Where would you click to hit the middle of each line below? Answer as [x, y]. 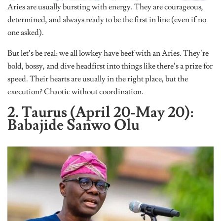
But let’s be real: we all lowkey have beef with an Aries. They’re [108, 53]
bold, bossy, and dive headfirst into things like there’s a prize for [110, 66]
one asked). [26, 32]
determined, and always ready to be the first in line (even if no [107, 19]
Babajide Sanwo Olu [74, 125]
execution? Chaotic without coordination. [75, 92]
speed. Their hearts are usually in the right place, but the [98, 79]
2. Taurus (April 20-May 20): [100, 112]
